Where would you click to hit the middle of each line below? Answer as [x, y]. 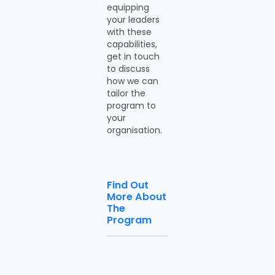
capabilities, [132, 44]
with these [129, 32]
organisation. [134, 130]
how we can [133, 81]
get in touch [133, 56]
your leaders [133, 20]
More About [137, 197]
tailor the [126, 93]
